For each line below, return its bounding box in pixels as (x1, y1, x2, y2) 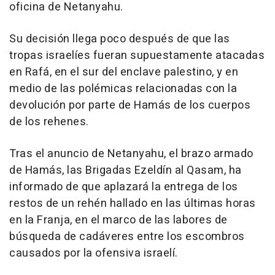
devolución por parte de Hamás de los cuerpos (9, 97, 250, 114)
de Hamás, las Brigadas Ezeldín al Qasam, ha (9, 162, 242, 179)
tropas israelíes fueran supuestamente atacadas (9, 47, 265, 64)
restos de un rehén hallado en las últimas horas (9, 195, 256, 212)
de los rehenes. (9, 114, 89, 131)
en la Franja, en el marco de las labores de (9, 212, 228, 229)
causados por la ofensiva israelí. (9, 245, 178, 262)
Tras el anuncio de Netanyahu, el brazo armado (9, 145, 254, 163)
